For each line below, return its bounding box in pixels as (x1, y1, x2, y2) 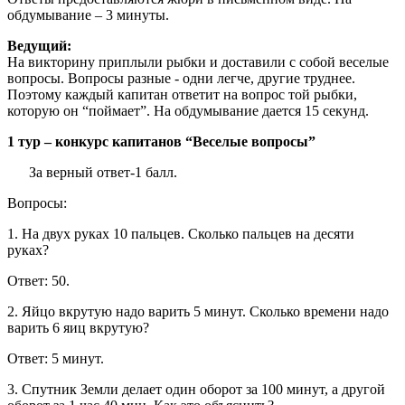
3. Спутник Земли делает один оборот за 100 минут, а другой (7, 381, 385, 398)
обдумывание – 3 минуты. (7, 7, 169, 24)
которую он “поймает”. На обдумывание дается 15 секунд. (7, 103, 369, 119)
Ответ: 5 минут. (7, 351, 104, 367)
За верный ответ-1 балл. (29, 165, 177, 181)
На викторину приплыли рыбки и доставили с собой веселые (7, 54, 389, 71)
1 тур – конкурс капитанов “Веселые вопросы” (7, 134, 316, 150)
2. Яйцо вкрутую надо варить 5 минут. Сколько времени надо (7, 304, 389, 320)
